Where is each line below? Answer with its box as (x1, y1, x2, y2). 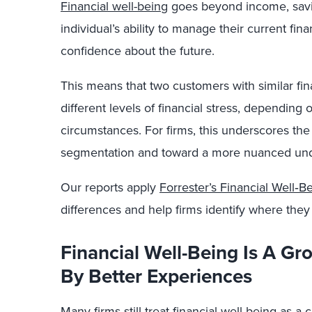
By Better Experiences (61, 262, 252, 290)
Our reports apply (61, 178, 159, 196)
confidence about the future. (61, 42, 214, 60)
